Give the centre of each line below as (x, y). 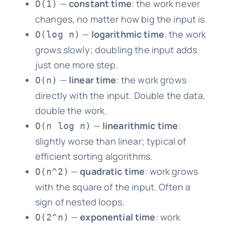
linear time (93, 80)
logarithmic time (128, 34)
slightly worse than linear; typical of (110, 141)
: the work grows (151, 80)
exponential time (118, 217)
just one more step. (77, 65)
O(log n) (58, 35)
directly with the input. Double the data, (120, 96)
